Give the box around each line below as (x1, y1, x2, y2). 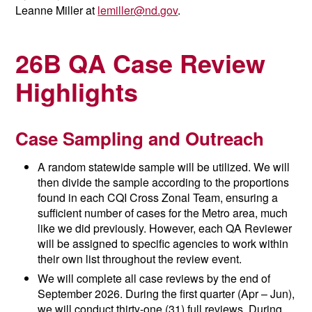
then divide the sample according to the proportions (38, 173, 290, 190)
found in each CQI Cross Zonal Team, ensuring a (38, 189, 279, 205)
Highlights (15, 73, 139, 110)
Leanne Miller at (15, 2, 98, 19)
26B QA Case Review (15, 45, 266, 81)
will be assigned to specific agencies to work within (38, 235, 289, 251)
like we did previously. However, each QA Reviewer (38, 219, 292, 236)
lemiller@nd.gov (97, 2, 178, 19)
